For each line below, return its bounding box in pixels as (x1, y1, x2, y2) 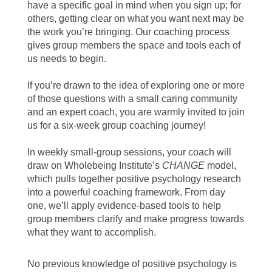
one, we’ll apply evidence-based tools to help (27, 200, 221, 211)
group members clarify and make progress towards (27, 214, 244, 225)
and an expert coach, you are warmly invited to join (27, 107, 245, 118)
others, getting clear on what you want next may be (27, 13, 244, 24)
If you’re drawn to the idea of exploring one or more (27, 80, 245, 91)
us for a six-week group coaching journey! (27, 120, 206, 131)
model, (204, 160, 236, 171)
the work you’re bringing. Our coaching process (27, 27, 229, 38)
